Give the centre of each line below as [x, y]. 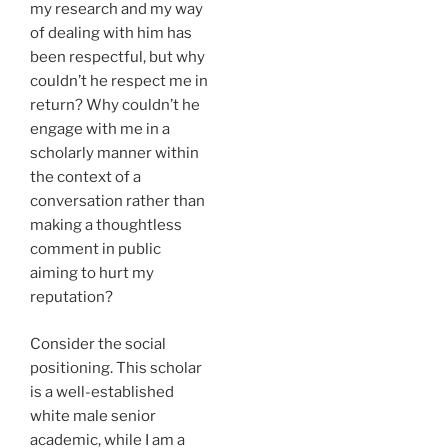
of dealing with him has [111, 33]
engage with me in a [100, 129]
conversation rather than [117, 201]
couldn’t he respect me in [119, 81]
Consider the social [98, 343]
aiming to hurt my [92, 273]
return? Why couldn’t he [115, 105]
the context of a [85, 177]
